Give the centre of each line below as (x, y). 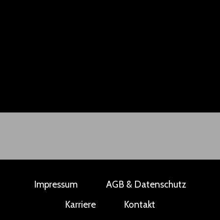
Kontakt (140, 205)
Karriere (80, 205)
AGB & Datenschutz (146, 184)
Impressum (56, 184)
